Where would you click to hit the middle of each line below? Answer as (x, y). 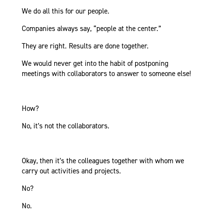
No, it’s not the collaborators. (65, 126)
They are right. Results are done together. (85, 46)
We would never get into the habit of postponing (95, 64)
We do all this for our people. (65, 11)
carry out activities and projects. (71, 171)
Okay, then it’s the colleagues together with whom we (103, 161)
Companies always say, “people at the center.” (91, 29)
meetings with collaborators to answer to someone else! (106, 74)
